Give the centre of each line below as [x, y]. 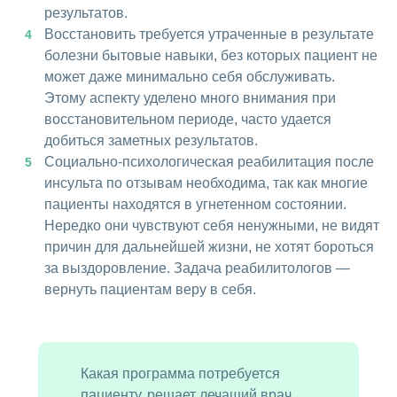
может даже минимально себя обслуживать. [190, 77]
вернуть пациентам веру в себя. [150, 290]
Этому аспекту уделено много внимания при [190, 98]
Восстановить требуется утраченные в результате [209, 35]
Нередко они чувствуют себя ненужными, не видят [212, 226]
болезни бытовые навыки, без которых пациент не [211, 56]
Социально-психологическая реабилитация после [209, 162]
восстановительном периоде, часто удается [188, 120]
